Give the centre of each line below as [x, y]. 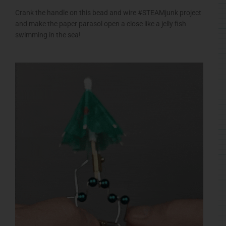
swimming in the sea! [48, 35]
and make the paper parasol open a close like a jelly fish [101, 23]
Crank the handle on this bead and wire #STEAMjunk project [108, 12]
